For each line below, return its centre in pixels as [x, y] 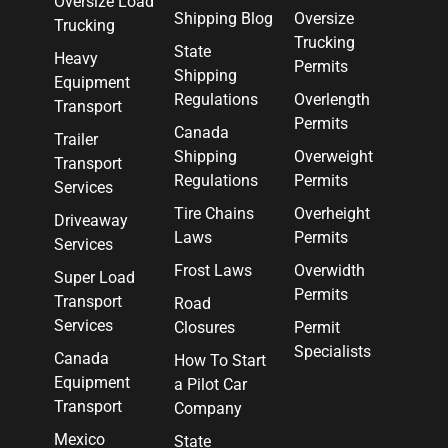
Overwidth [329, 270]
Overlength [332, 99]
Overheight [332, 213]
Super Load [94, 277]
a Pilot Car [210, 384]
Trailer [76, 139]
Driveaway [91, 220]
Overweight [333, 156]
